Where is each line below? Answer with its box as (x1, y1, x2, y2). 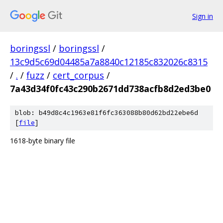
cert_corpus (53, 69, 104, 81)
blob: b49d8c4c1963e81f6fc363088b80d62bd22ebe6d (15, 109, 198, 117)
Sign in (192, 11, 213, 21)
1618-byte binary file (10, 136, 75, 145)
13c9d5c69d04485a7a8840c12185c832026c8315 (10, 56, 208, 68)
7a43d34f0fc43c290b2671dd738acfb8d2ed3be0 (10, 83, 211, 95)
